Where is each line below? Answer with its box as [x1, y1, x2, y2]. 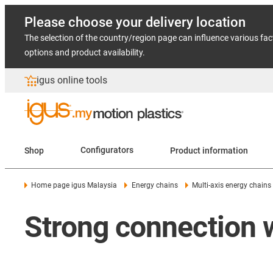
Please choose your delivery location [24, 15, 246, 30]
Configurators [80, 145, 133, 155]
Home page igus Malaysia [31, 181, 118, 190]
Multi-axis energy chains [192, 181, 272, 190]
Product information [170, 145, 248, 155]
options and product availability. [24, 48, 145, 57]
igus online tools [37, 74, 107, 86]
